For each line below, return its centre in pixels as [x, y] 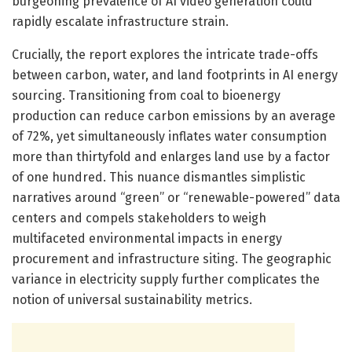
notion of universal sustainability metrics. [132, 299]
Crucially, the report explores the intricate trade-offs [165, 54]
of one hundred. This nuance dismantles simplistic [159, 177]
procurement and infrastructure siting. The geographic [172, 258]
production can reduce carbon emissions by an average [174, 115]
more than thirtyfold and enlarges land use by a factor [171, 156]
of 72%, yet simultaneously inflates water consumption [169, 136]
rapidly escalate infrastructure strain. [120, 21]
